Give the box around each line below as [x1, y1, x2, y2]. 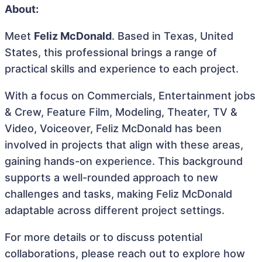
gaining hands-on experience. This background [5, 155, 243, 167]
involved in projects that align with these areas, [5, 139, 243, 151]
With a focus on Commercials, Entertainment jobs [5, 89, 256, 102]
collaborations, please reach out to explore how [5, 247, 245, 260]
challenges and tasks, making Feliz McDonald [5, 188, 232, 200]
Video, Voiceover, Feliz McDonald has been [5, 122, 222, 135]
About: [5, 3, 39, 15]
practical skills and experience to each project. [5, 63, 239, 75]
